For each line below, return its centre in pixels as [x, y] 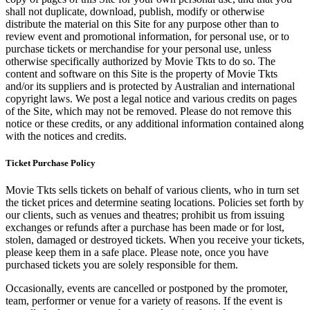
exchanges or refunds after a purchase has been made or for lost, [145, 228]
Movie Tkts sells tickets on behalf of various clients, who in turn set [152, 190]
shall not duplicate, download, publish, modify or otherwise [135, 11]
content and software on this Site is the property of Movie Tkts [142, 73]
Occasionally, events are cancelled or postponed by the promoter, [147, 289]
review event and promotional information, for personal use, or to [147, 36]
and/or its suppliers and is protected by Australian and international [150, 86]
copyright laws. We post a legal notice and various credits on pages [151, 98]
